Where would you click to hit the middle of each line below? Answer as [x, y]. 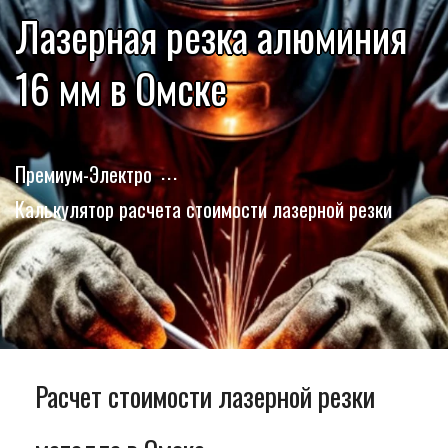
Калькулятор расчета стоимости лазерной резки [203, 209]
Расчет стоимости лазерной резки [205, 396]
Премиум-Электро [83, 174]
